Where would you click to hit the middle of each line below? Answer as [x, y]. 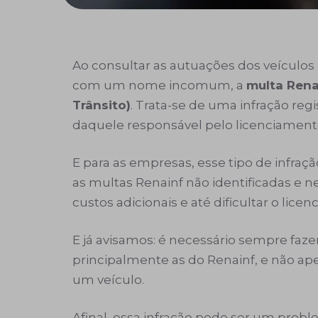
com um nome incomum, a [159, 85]
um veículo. [108, 279]
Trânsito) [102, 105]
